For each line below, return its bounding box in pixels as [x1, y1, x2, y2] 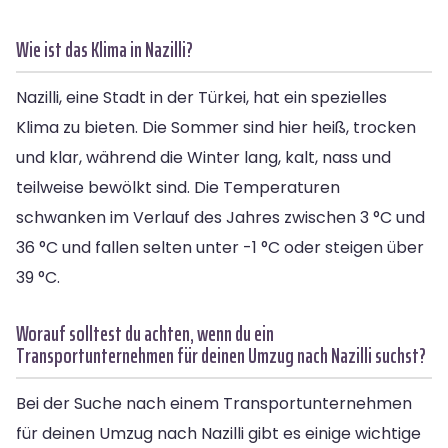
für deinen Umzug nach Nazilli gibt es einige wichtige [16, 421, 421, 445]
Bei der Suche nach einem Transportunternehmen [16, 391, 412, 415]
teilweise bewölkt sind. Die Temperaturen [16, 175, 340, 199]
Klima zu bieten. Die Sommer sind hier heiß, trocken [16, 115, 416, 139]
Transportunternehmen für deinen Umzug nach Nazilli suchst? [16, 338, 426, 372]
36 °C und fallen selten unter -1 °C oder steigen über [16, 235, 424, 259]
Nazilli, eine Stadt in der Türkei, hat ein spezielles [16, 85, 387, 109]
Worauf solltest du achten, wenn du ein [16, 316, 274, 350]
